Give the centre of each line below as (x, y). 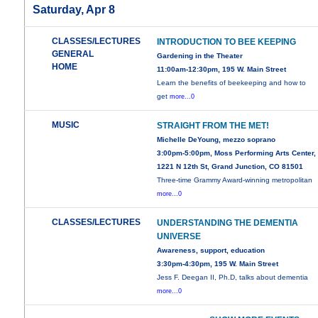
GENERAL (73, 54)
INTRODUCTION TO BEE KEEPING (227, 42)
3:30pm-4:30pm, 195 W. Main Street (218, 264)
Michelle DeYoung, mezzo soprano (216, 140)
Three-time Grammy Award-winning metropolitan (235, 180)
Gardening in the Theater (200, 56)
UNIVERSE (179, 237)
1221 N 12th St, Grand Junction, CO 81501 (230, 167)
